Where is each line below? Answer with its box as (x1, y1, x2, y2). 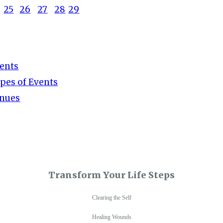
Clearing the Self (92, 194, 131, 201)
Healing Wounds (92, 213, 131, 221)
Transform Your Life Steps (48, 169, 175, 181)
